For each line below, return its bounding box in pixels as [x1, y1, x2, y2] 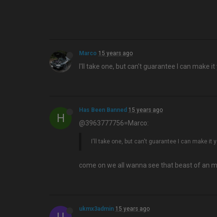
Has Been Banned [79, 107, 127, 113]
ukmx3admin [79, 205, 114, 212]
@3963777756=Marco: [79, 119, 149, 127]
